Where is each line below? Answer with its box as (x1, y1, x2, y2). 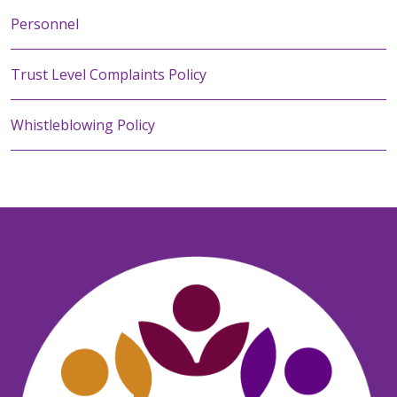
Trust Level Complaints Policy (11, 65, 206, 84)
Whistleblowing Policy (11, 115, 155, 135)
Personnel (11, 14, 79, 34)
